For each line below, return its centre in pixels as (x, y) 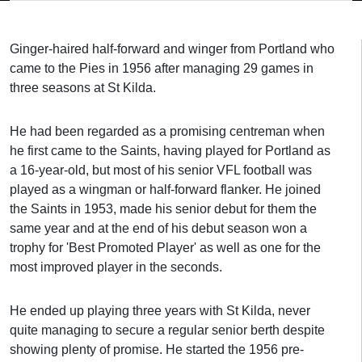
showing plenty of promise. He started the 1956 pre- (157, 349)
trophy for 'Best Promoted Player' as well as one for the (165, 248)
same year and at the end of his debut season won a (158, 228)
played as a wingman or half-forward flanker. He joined (165, 189)
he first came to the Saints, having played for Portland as (170, 151)
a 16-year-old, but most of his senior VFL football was (161, 170)
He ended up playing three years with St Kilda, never (160, 311)
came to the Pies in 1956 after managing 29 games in (162, 68)
